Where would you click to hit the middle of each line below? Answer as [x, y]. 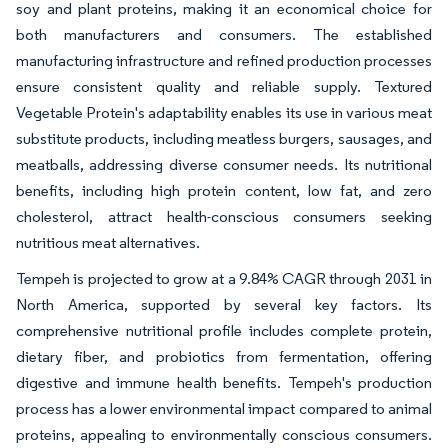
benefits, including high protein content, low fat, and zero [224, 191]
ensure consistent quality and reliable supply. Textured [224, 87]
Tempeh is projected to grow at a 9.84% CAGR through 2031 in [224, 279]
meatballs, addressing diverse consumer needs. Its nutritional [224, 165]
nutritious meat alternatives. [109, 243]
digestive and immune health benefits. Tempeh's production [224, 383]
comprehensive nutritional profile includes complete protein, [224, 331]
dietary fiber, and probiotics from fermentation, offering [224, 357]
